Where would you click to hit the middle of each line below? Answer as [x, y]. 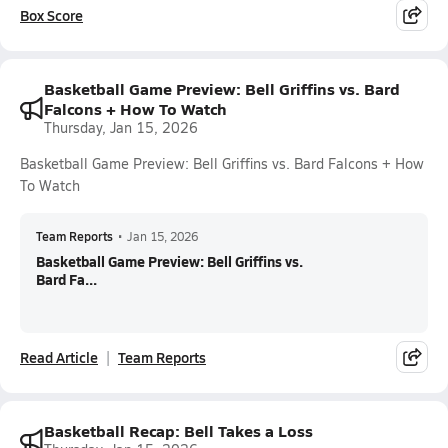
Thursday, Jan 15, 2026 [121, 127]
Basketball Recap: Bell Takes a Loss [178, 430]
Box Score [51, 15]
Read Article [59, 357]
